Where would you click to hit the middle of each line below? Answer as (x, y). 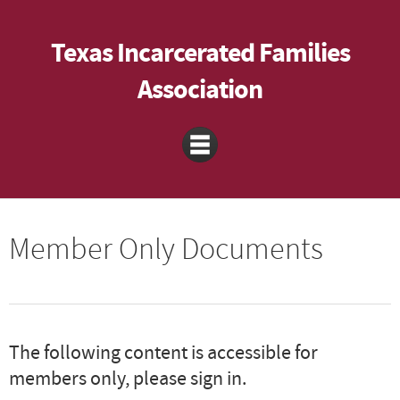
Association (200, 91)
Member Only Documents (166, 249)
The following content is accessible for (163, 353)
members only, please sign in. (128, 379)
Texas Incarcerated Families (200, 54)
